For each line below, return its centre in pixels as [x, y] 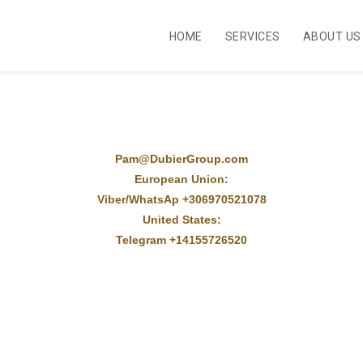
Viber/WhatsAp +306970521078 [181, 199]
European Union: [181, 179]
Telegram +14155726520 [181, 240]
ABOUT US [332, 36]
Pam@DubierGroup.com [181, 159]
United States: [181, 220]
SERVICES [252, 36]
